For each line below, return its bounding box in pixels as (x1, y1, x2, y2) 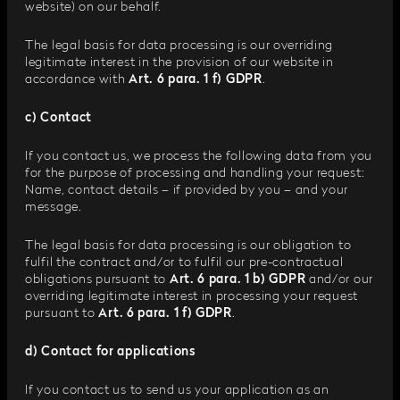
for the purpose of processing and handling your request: (25, 167, 365, 179)
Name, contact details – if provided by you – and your (25, 184, 349, 196)
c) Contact (25, 112, 92, 124)
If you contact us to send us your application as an (25, 384, 329, 396)
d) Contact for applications (25, 346, 196, 358)
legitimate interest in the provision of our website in (25, 56, 334, 69)
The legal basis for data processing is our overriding (25, 39, 334, 52)
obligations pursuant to (25, 273, 170, 286)
